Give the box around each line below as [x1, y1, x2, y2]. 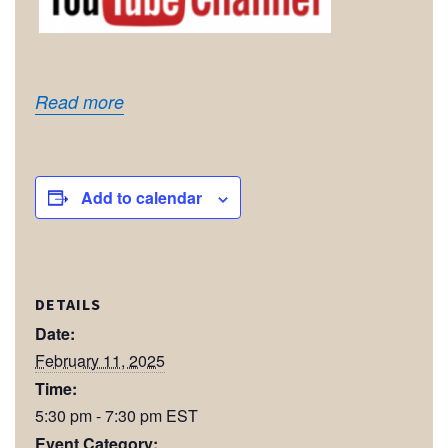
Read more [35, 89, 124, 114]
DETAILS [35, 294, 101, 314]
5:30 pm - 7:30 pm [35, 404, 166, 427]
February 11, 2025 [35, 349, 165, 372]
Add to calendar [81, 186, 202, 209]
